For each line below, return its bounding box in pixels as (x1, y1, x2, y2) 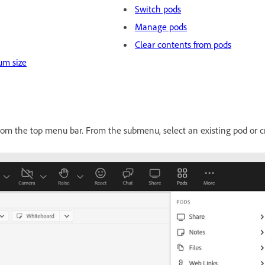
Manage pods (134, 21, 187, 33)
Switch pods (134, 3, 181, 15)
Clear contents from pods (134, 38, 231, 50)
